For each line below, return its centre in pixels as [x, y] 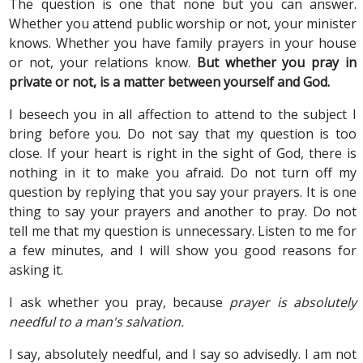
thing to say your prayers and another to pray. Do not [183, 211]
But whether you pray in [277, 62]
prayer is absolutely [293, 302]
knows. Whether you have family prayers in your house [183, 43]
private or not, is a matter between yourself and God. [170, 82]
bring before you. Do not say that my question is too [183, 134]
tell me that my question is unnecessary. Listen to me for [183, 231]
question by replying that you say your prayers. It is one [183, 192]
